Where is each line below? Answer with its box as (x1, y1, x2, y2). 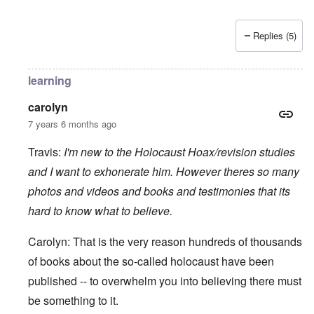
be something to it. (28, 292, 118, 309)
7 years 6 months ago (28, 117, 116, 131)
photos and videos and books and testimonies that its (28, 183, 290, 200)
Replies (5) (253, 29, 296, 43)
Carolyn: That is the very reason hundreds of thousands (28, 233, 302, 250)
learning (28, 72, 71, 89)
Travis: (28, 144, 64, 161)
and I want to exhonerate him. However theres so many (28, 163, 299, 180)
